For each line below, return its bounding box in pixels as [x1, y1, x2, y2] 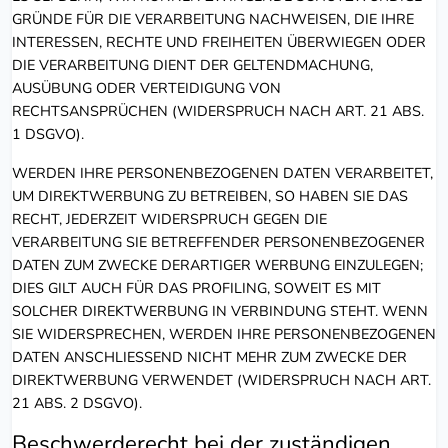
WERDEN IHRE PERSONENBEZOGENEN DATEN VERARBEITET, [12, 162, 433, 183]
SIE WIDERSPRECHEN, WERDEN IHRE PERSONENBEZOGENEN [12, 323, 436, 344]
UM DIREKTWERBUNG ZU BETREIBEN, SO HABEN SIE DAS [12, 185, 408, 206]
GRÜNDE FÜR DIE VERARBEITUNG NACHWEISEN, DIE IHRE [12, 8, 414, 29]
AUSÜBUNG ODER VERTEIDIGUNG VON [12, 77, 281, 98]
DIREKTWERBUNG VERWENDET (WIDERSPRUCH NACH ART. [12, 369, 431, 390]
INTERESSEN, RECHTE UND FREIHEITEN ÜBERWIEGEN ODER [12, 31, 426, 52]
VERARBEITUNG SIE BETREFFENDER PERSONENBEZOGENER [12, 231, 425, 252]
